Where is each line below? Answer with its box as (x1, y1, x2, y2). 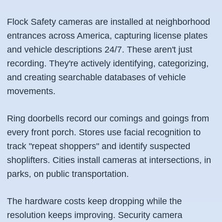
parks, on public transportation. (7, 169, 129, 179)
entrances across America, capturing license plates (7, 31, 208, 41)
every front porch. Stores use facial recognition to (7, 127, 201, 137)
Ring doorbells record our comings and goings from (7, 113, 209, 123)
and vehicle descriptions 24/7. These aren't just (7, 45, 192, 55)
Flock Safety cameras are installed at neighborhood (7, 17, 210, 27)
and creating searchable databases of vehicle (7, 72, 186, 82)
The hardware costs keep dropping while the (7, 196, 182, 206)
